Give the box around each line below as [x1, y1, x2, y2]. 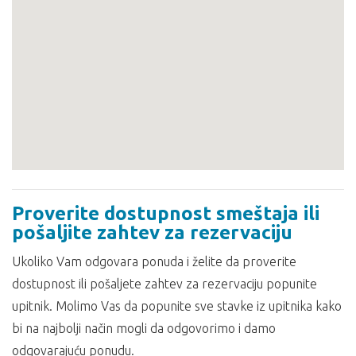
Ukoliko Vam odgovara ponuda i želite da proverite [12, 254, 296, 269]
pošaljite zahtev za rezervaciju [12, 222, 292, 244]
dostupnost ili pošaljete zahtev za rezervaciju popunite [12, 277, 317, 292]
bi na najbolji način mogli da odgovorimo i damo [12, 321, 276, 336]
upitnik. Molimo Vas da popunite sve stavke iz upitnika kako [12, 299, 342, 314]
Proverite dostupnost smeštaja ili [12, 203, 319, 225]
